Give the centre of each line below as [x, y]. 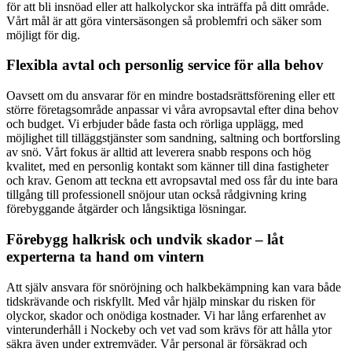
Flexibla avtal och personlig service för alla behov [165, 65]
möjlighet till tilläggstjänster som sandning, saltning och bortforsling [173, 138]
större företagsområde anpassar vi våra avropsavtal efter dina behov [172, 110]
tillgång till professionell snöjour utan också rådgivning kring [156, 195]
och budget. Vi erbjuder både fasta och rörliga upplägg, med [155, 124]
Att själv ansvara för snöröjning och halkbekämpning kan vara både [174, 287]
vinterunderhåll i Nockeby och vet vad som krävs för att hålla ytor [169, 329]
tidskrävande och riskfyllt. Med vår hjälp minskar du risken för [161, 301]
